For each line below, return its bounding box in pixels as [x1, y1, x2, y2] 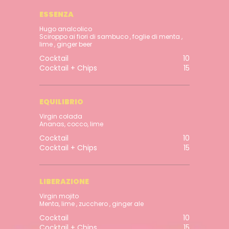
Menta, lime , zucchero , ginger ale [39, 199, 144, 209]
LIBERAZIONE [39, 176, 89, 187]
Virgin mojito [39, 192, 79, 201]
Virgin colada [39, 112, 84, 121]
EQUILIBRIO [39, 97, 84, 107]
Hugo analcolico [39, 25, 94, 34]
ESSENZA [39, 9, 74, 20]
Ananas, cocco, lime [39, 120, 104, 129]
